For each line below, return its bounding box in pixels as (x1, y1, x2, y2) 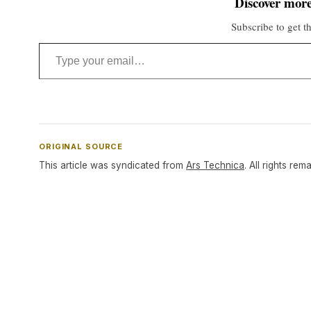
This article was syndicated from (39, 160, 186, 171)
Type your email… (38, 34, 78, 51)
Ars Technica (186, 160, 244, 171)
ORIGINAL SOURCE (39, 142, 124, 151)
